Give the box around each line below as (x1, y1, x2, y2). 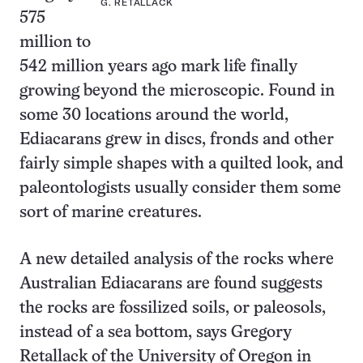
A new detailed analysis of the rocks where (19, 252, 334, 267)
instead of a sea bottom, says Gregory (19, 325, 292, 340)
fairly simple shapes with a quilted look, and (19, 156, 344, 172)
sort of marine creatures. (19, 205, 202, 220)
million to (19, 35, 91, 50)
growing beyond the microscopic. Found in (19, 83, 335, 99)
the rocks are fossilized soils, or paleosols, (19, 301, 326, 316)
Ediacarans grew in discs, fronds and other (19, 132, 334, 147)
